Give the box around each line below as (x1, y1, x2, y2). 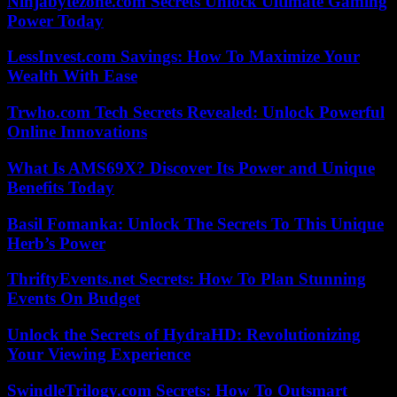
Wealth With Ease (7, 66, 137, 86)
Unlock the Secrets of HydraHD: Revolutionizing (7, 324, 361, 344)
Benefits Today (7, 177, 114, 197)
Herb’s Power (7, 233, 105, 253)
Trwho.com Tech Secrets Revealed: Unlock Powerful (7, 103, 385, 122)
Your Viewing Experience (7, 344, 191, 363)
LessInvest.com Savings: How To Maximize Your (7, 47, 360, 66)
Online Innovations (7, 122, 147, 142)
